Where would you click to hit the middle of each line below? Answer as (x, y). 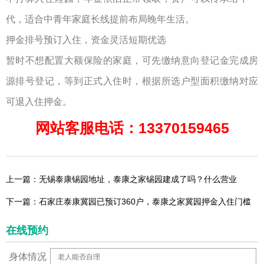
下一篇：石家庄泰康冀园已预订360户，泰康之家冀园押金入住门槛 (128, 202)
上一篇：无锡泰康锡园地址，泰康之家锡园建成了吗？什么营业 (121, 179)
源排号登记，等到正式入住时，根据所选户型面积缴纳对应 (132, 81)
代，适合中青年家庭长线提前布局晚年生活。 (100, 19)
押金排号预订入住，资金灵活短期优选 (86, 40)
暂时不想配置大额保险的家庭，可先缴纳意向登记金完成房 (132, 61)
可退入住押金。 (39, 102)
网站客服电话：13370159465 (132, 128)
